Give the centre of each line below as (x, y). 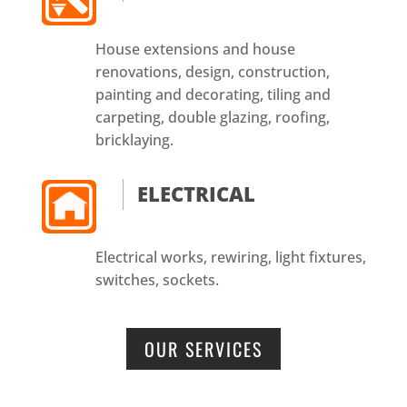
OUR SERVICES (203, 348)
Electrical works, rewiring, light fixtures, (230, 257)
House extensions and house (195, 49)
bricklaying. (134, 139)
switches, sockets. (157, 279)
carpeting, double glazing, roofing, (212, 117)
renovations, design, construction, (212, 71)
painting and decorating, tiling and (213, 94)
